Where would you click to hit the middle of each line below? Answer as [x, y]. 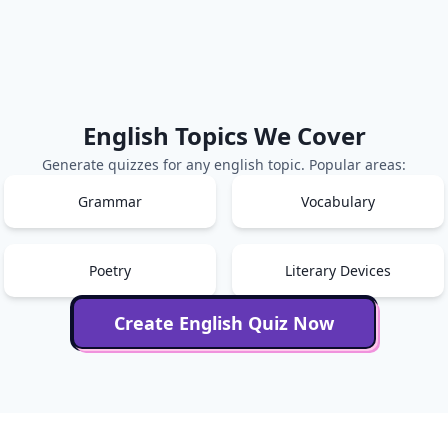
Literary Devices [338, 271]
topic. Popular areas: [335, 165]
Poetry [110, 271]
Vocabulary [338, 202]
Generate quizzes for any [128, 165]
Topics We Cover [267, 136]
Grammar [110, 202]
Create [146, 322]
